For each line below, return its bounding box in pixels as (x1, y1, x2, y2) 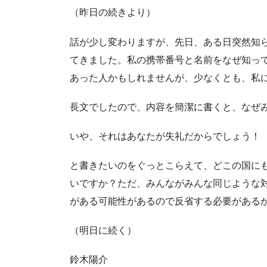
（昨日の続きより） (70, 7, 156, 18)
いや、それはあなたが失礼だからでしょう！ (70, 131, 260, 141)
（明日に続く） (70, 225, 136, 236)
